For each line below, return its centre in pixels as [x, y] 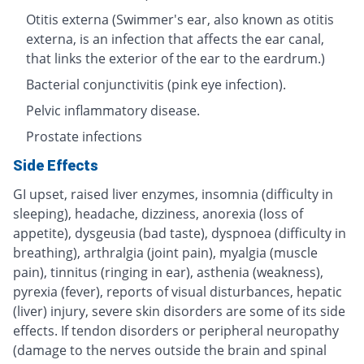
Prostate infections [84, 137]
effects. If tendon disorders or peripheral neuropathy [176, 331]
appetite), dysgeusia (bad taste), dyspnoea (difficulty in [180, 234]
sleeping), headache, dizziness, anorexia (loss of [158, 214]
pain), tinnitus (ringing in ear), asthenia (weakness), [168, 273]
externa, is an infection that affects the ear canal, [175, 39]
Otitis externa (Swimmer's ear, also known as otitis [180, 20]
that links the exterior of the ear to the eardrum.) [175, 59]
